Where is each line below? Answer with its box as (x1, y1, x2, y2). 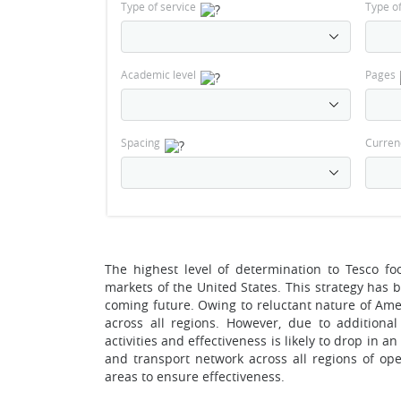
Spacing (121, 135, 160, 149)
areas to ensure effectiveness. (105, 368, 285, 385)
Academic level (121, 67, 196, 81)
